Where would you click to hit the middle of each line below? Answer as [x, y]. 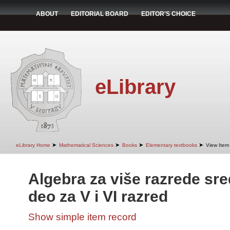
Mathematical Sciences [86, 145]
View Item [217, 145]
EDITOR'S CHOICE [168, 14]
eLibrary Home [33, 145]
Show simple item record [82, 217]
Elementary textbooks [171, 145]
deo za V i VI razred [98, 196]
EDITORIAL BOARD [100, 14]
